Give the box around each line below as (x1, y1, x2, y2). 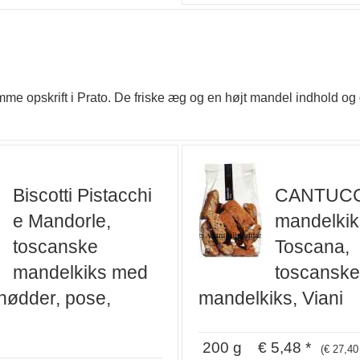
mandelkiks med (12, 262, 148, 284)
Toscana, (275, 236, 350, 258)
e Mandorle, (12, 211, 111, 232)
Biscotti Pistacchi (12, 185, 152, 207)
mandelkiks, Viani (198, 288, 343, 309)
